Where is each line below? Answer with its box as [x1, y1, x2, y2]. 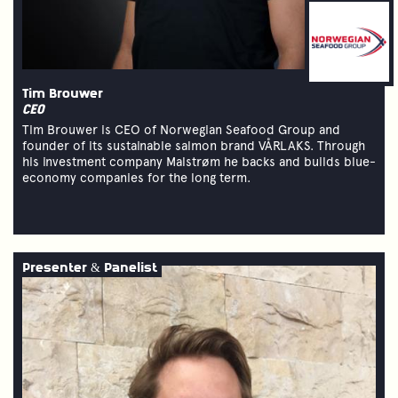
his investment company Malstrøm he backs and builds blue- [22, 153, 376, 170]
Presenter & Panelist [22, 261, 157, 275]
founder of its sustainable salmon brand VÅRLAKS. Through [22, 137, 365, 154]
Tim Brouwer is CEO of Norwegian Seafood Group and [22, 121, 340, 138]
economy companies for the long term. [22, 169, 251, 186]
